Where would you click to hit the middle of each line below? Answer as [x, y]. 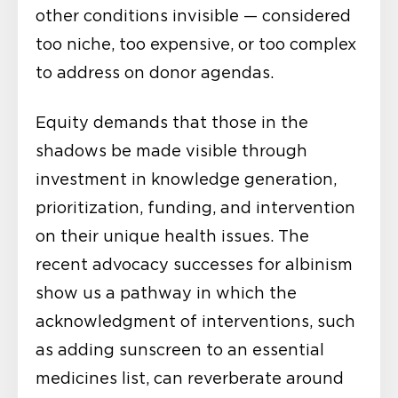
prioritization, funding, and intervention [195, 208]
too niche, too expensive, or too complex [196, 45]
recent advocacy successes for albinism [194, 265]
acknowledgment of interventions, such [195, 322]
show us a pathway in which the [166, 294]
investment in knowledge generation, [186, 180]
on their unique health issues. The [172, 237]
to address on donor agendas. [155, 73]
